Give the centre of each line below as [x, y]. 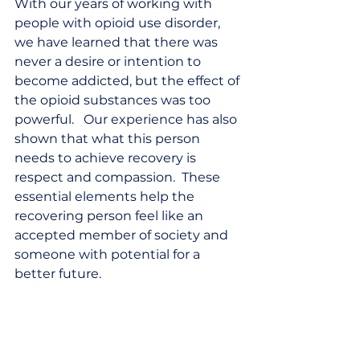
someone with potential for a [109, 254]
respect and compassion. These [119, 177]
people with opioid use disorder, [119, 23]
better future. [61, 274]
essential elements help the [106, 196]
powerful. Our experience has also [127, 119]
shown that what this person [109, 139]
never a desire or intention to [109, 61]
